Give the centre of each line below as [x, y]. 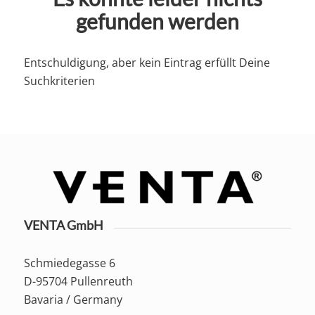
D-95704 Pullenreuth [78, 281]
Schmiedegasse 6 [69, 263]
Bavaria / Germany [73, 299]
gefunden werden [157, 21]
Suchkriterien [59, 81]
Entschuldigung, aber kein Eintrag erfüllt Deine [147, 62]
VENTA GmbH [63, 225]
